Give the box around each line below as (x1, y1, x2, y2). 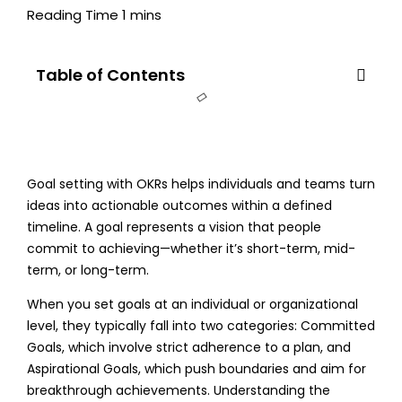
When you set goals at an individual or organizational (26, 294, 358, 313)
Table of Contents (36, 63, 185, 86)
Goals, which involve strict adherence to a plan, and (26, 337, 351, 356)
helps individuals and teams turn (170, 174, 375, 193)
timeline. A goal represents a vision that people (26, 217, 321, 236)
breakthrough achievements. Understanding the (26, 380, 330, 399)
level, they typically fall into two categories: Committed (26, 316, 375, 335)
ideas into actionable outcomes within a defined (26, 196, 332, 214)
